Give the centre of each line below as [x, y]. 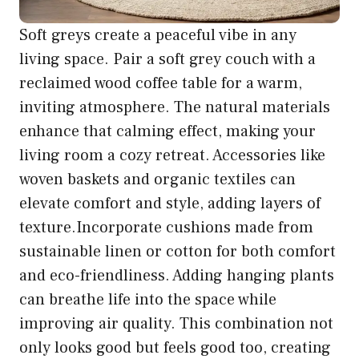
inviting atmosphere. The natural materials [175, 107]
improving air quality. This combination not [176, 323]
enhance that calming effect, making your [167, 131]
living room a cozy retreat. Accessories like [172, 155]
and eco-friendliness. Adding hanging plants [177, 275]
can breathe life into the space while [148, 299]
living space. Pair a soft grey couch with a [167, 59]
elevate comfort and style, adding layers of [170, 203]
